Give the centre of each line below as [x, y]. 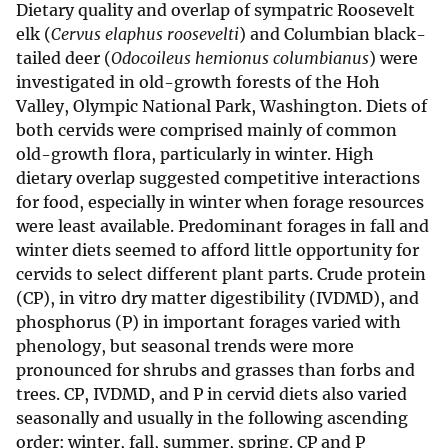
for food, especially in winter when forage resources [220, 202]
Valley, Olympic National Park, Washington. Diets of [221, 106]
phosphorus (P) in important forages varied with [208, 322]
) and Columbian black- [332, 34]
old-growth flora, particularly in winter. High [195, 154]
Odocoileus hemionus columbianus [240, 58]
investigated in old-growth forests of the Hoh [198, 82]
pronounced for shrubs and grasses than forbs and [215, 370]
